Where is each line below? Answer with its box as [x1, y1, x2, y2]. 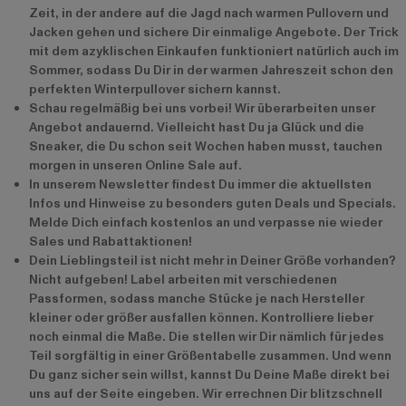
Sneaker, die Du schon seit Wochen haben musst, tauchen [29, 138, 382, 156]
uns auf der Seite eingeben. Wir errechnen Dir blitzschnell [29, 385, 382, 403]
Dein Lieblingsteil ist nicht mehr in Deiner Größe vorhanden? [29, 252, 396, 270]
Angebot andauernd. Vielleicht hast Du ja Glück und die [29, 119, 364, 137]
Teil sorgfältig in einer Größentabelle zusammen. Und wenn [29, 347, 391, 365]
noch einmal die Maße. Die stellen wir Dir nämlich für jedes [29, 328, 384, 346]
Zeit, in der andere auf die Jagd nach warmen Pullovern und [29, 5, 389, 23]
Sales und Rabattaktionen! [29, 233, 192, 251]
